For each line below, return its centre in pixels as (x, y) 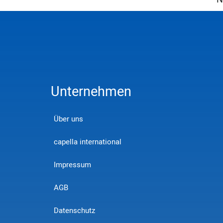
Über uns (68, 119)
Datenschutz (74, 211)
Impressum (72, 165)
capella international (88, 142)
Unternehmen (91, 92)
